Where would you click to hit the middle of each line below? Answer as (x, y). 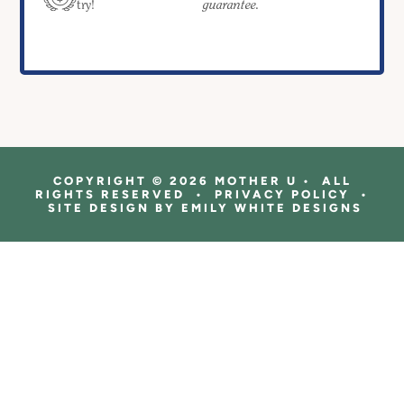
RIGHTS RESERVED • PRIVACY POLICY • (202, 195)
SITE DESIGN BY (111, 208)
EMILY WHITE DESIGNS (271, 208)
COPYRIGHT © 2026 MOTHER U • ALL (202, 181)
